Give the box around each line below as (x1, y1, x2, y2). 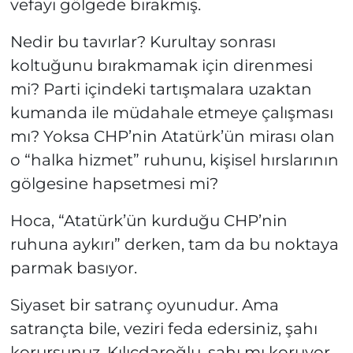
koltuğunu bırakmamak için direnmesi (9, 56, 313, 76)
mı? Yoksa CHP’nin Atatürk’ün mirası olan (9, 127, 335, 147)
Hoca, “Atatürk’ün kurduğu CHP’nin (9, 211, 288, 231)
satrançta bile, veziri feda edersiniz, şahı (9, 319, 318, 339)
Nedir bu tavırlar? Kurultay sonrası (9, 32, 276, 52)
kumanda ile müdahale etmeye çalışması (9, 103, 333, 123)
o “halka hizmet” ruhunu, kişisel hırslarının (9, 150, 339, 170)
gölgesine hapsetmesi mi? (9, 174, 218, 194)
